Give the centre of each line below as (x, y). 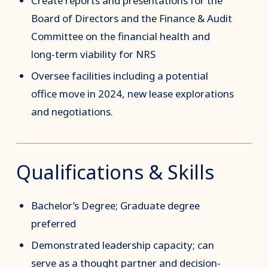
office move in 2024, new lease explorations (133, 94)
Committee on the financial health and (121, 36)
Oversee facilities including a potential (120, 76)
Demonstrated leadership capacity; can (123, 245)
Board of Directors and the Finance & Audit (132, 19)
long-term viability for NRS (94, 54)
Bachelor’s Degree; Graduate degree (116, 205)
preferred (54, 223)
